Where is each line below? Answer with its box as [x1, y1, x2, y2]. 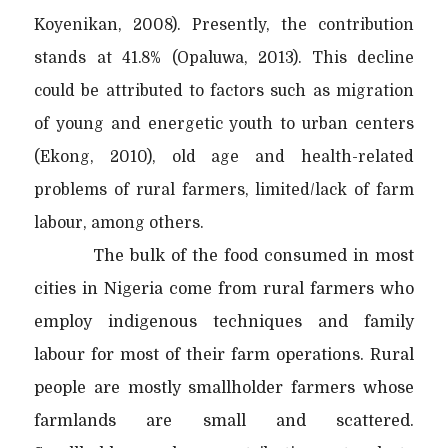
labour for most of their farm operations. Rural [34, 345, 414, 364]
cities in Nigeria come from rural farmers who [34, 279, 414, 298]
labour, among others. [34, 213, 203, 232]
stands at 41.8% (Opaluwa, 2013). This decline [34, 48, 414, 67]
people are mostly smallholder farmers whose [34, 378, 414, 397]
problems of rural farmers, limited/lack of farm [34, 180, 414, 199]
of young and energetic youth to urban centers [34, 114, 414, 133]
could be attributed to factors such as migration [34, 81, 414, 100]
